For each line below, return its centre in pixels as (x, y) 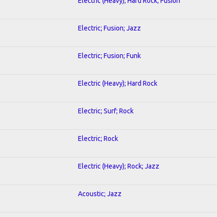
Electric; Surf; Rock (106, 111)
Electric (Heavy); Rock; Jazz (119, 166)
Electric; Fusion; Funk (109, 55)
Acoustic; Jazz (100, 194)
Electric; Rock (98, 138)
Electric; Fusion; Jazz (109, 28)
